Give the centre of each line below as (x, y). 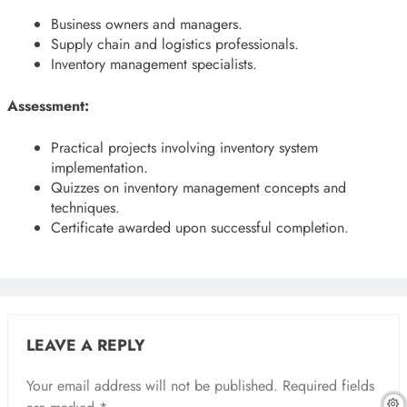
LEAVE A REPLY (86, 345)
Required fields (328, 385)
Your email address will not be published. (152, 385)
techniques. (85, 207)
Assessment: (48, 105)
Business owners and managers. (147, 24)
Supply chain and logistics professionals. (175, 44)
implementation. (99, 167)
